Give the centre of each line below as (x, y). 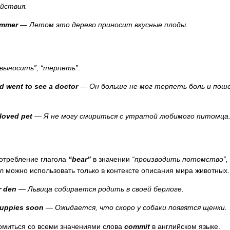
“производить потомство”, (180, 159)
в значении (111, 159)
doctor (66, 86)
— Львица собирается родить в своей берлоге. (100, 189)
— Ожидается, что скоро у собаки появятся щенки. (135, 208)
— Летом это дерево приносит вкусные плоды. (103, 25)
